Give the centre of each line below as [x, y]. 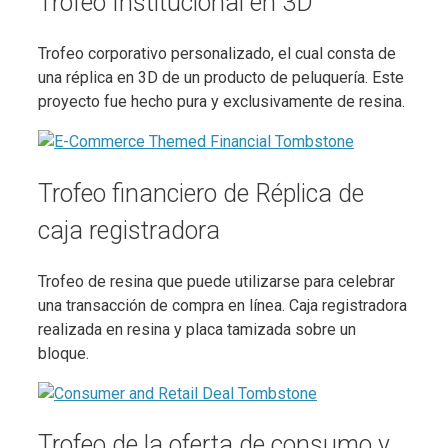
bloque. [63, 353]
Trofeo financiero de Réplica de [201, 193]
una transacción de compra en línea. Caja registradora [222, 305]
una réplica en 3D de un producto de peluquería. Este [221, 77]
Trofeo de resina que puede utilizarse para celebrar [216, 281]
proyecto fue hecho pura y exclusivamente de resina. [221, 101]
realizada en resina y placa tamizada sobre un [197, 329]
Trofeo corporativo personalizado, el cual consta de [217, 53]
